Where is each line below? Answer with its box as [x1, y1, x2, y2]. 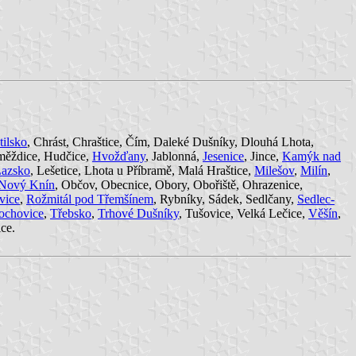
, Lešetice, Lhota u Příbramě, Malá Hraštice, [30, 163, 254, 177]
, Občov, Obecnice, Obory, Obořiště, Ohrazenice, [55, 177, 303, 192]
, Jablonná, [145, 149, 203, 163]
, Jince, [244, 149, 282, 163]
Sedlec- [297, 192, 335, 206]
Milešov [254, 163, 294, 177]
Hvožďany [92, 149, 145, 163]
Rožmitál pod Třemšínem [26, 192, 153, 206]
